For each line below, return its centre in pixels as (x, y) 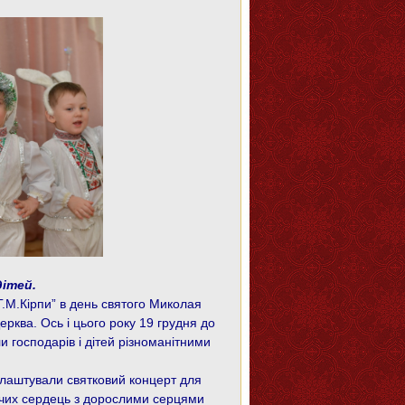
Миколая (175, 304)
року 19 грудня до (162, 323)
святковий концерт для (134, 380)
